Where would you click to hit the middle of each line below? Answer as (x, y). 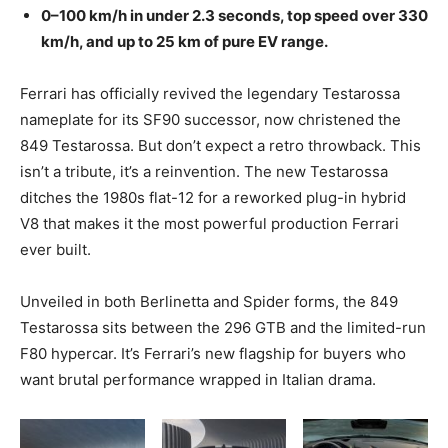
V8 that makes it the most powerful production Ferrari (209, 224)
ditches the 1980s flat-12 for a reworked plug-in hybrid (213, 198)
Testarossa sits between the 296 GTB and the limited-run (223, 328)
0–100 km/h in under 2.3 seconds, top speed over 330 (234, 16)
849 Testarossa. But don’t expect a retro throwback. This (220, 146)
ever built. (55, 250)
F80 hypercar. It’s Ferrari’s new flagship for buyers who (213, 354)
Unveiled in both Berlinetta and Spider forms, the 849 (209, 302)
